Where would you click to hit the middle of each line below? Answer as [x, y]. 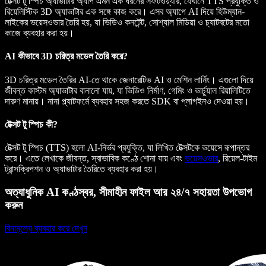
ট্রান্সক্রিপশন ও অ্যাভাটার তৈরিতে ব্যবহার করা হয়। [82, 169]
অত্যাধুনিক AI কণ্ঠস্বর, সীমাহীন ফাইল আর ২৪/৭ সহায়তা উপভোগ [128, 192]
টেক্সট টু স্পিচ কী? [31, 124]
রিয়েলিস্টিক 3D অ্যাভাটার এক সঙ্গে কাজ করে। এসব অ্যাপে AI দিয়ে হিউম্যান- [125, 12]
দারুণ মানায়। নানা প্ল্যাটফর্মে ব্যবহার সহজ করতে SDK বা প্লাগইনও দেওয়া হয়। [127, 101]
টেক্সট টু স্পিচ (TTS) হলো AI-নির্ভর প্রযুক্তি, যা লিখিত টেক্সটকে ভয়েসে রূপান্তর [127, 148]
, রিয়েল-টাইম [237, 159]
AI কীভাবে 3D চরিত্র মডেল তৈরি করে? [66, 56]
